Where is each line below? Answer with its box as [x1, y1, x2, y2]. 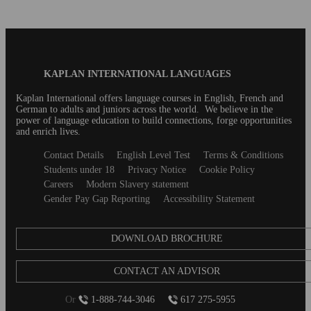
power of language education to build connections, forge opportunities [16, 115, 292, 126]
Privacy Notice [128, 164, 186, 175]
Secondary [16, 148, 62, 160]
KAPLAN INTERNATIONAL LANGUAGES [44, 68, 231, 79]
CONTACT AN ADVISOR [113, 265, 220, 276]
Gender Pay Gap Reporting [44, 193, 150, 204]
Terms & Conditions [203, 149, 283, 160]
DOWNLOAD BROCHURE [110, 233, 223, 244]
